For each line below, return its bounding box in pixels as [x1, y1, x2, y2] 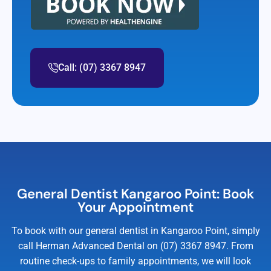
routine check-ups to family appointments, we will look [20, 255, 251, 267]
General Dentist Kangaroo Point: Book [17, 184, 254, 203]
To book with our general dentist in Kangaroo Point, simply [11, 224, 260, 237]
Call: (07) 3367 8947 [58, 61, 146, 73]
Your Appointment [77, 198, 194, 216]
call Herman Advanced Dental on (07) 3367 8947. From [18, 240, 253, 252]
